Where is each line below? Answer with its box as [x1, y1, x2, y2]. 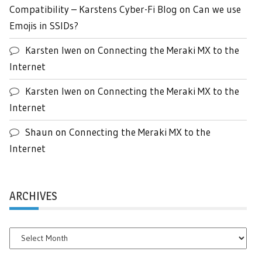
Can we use [193, 2, 241, 15]
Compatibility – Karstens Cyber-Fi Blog [9, 2, 177, 15]
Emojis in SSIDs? [9, 19, 78, 32]
